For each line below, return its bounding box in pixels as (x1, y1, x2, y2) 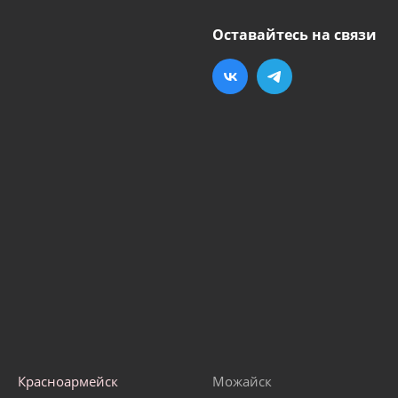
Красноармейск (18, 372, 118, 391)
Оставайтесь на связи (212, 25, 377, 45)
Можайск (212, 372, 272, 391)
